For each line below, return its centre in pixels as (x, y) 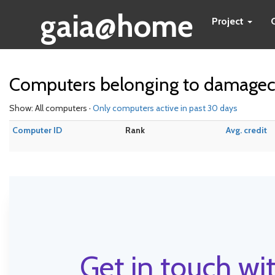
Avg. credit (246, 130)
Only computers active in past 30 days (165, 108)
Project (229, 21)
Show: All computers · (51, 108)
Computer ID (37, 130)
